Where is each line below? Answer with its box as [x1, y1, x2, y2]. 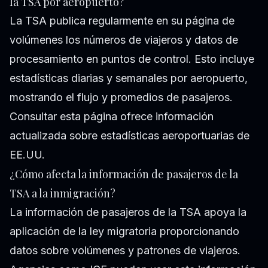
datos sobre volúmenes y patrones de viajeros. [10, 244, 240, 257]
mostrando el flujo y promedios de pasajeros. [10, 91, 233, 104]
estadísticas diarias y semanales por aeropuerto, [10, 72, 248, 85]
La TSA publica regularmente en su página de [10, 14, 234, 28]
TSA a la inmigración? [10, 186, 115, 201]
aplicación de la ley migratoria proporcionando [10, 225, 239, 238]
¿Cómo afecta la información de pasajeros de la [10, 167, 238, 182]
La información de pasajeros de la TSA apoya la [10, 206, 246, 219]
